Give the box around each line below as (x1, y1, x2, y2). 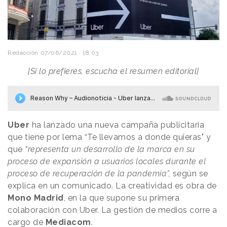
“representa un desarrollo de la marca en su (25, 144, 195, 154)
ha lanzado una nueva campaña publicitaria (29, 120, 204, 130)
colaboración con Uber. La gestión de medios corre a (8, 205, 217, 215)
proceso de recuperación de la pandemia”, (8, 168, 170, 178)
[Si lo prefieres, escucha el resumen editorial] (28, 66, 199, 76)
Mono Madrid (8, 193, 64, 203)
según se (170, 168, 208, 178)
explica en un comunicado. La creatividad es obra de (8, 180, 217, 191)
